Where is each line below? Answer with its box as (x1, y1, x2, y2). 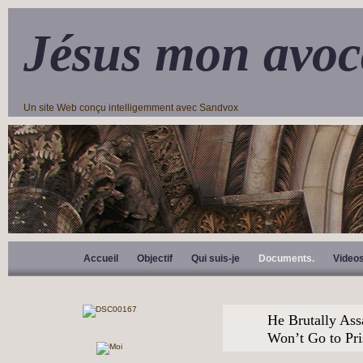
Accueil (83, 253, 118, 264)
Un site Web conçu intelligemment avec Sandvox (23, 102, 238, 113)
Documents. (258, 253, 314, 264)
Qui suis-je (191, 253, 240, 264)
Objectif (137, 253, 173, 264)
